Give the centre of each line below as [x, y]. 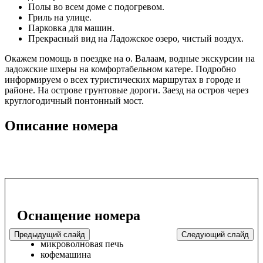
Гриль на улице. [60, 18]
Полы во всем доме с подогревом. [96, 7]
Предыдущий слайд [49, 235]
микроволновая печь [82, 244]
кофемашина [66, 254]
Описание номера [61, 126]
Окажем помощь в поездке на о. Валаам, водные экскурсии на [130, 59]
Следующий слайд [215, 235]
